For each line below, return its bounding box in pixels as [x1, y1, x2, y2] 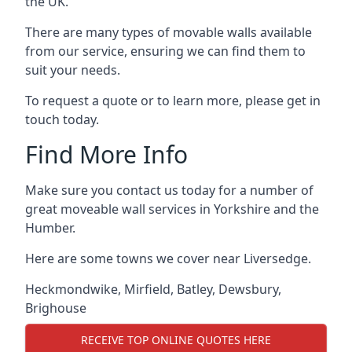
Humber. [25, 218, 75, 236]
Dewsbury [218, 280, 278, 298]
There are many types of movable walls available [25, 23, 312, 41]
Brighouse [25, 299, 86, 317]
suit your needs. [25, 60, 120, 79]
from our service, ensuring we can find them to [25, 42, 306, 60]
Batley [177, 280, 212, 298]
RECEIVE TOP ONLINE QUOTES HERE [81, 332, 271, 348]
